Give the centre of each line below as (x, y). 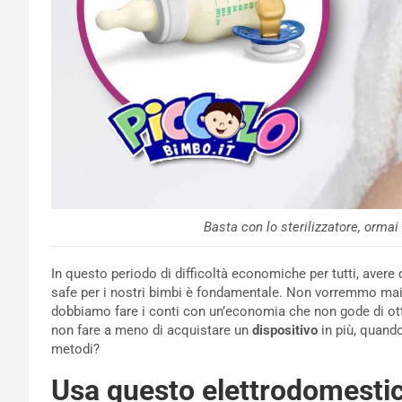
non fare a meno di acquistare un (152, 331)
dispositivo (285, 331)
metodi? (75, 350)
